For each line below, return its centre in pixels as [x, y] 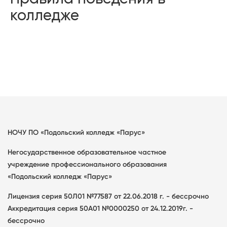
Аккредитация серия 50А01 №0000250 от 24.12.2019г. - [100, 209]
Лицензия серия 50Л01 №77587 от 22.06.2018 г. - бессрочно [108, 196]
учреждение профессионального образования [87, 164]
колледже [45, 15]
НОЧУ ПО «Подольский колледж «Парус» [76, 133]
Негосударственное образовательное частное [87, 152]
